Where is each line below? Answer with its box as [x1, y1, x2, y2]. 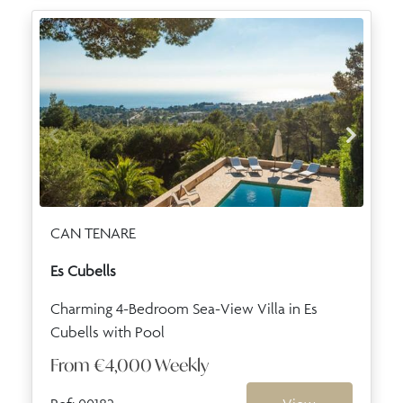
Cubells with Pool [50, 322, 165, 341]
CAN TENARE [50, 223, 136, 242]
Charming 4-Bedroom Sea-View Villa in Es [50, 299, 318, 318]
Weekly [155, 353, 209, 376]
